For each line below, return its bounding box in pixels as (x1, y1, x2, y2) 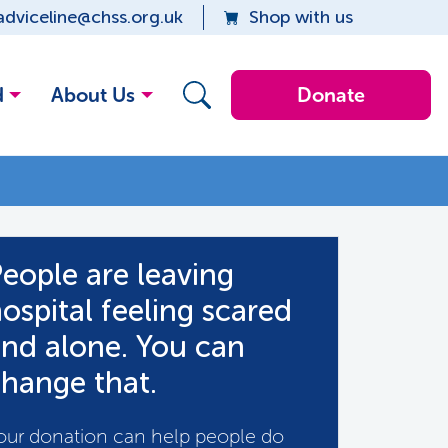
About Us (51, 83, 136, 107)
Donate (296, 83, 365, 107)
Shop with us (249, 6, 354, 28)
